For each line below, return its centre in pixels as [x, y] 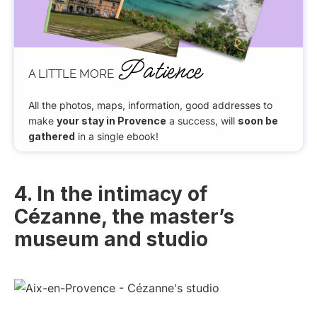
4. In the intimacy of [111, 194]
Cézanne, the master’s [124, 217]
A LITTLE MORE [73, 73]
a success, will [202, 120]
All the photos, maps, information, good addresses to [150, 105]
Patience [159, 71]
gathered [52, 136]
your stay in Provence [111, 120]
